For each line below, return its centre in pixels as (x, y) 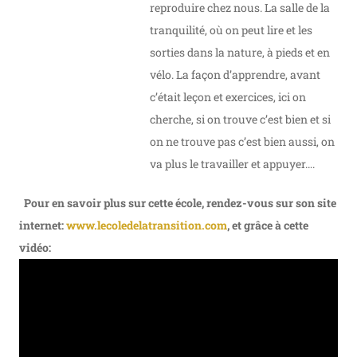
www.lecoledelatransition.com (147, 226)
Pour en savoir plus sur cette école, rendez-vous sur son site (180, 203)
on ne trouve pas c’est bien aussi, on (242, 142)
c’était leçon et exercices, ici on (228, 97)
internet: (43, 226)
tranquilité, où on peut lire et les (231, 30)
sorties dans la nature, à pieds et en (240, 53)
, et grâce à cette (268, 226)
